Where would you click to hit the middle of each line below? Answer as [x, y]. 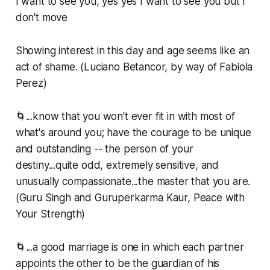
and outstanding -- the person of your [104, 149]
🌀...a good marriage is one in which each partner [130, 247]
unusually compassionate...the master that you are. [133, 182]
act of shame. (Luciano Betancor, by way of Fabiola [134, 67]
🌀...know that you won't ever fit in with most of [125, 117]
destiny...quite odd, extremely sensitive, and [117, 165]
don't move [42, 18]
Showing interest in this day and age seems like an [133, 51]
